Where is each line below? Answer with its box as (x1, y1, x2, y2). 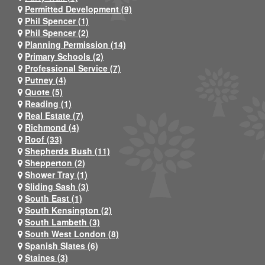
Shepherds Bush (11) (25, 144, 110, 157)
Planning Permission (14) (25, 38, 126, 50)
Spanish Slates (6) (25, 239, 98, 251)
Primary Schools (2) (25, 50, 104, 62)
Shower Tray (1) (25, 168, 88, 180)
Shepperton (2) (25, 156, 85, 169)
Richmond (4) (25, 121, 79, 133)
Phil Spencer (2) (25, 26, 89, 38)
